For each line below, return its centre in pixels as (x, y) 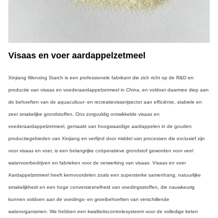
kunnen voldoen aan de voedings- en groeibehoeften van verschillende (89, 199)
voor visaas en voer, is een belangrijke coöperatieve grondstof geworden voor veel (101, 150)
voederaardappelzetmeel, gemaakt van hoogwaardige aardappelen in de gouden (100, 126)
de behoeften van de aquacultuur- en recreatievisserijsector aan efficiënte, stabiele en (105, 102)
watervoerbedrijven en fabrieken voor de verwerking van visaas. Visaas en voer (97, 163)
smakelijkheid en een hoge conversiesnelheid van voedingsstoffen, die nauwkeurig (101, 187)
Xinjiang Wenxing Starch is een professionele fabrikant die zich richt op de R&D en (101, 77)
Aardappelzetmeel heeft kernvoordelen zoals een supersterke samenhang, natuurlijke (105, 175)
